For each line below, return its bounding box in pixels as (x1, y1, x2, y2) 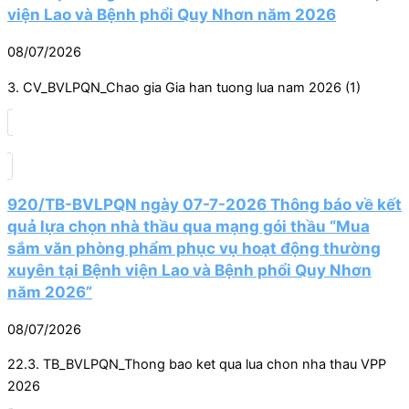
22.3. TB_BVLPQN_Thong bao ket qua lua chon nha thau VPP (7, 356, 386, 373)
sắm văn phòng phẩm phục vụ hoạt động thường (7, 237, 381, 257)
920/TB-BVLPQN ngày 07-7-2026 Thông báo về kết (7, 194, 402, 214)
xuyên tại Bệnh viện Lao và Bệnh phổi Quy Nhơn (7, 259, 372, 279)
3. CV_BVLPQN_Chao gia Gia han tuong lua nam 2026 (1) (7, 79, 361, 96)
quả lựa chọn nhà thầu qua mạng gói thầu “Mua (7, 215, 370, 236)
